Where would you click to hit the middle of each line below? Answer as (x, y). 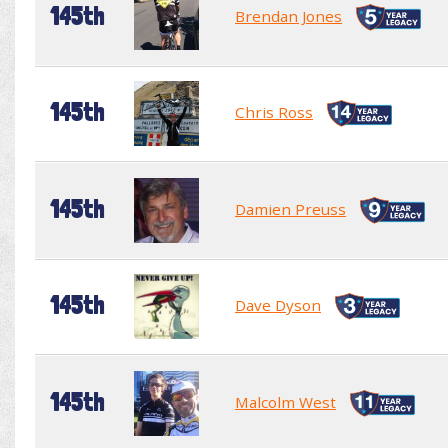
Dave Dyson (278, 304)
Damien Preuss (290, 208)
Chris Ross (274, 111)
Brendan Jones (288, 15)
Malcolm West (285, 401)
